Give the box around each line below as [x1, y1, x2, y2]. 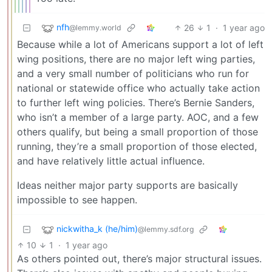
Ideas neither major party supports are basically [17, 178, 238, 191]
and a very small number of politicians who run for [17, 67, 249, 80]
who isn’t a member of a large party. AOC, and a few [17, 110, 259, 123]
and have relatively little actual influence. [17, 154, 205, 167]
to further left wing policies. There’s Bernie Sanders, [17, 96, 254, 109]
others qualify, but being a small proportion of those [17, 125, 258, 138]
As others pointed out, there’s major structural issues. [17, 252, 262, 265]
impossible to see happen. [17, 193, 137, 206]
